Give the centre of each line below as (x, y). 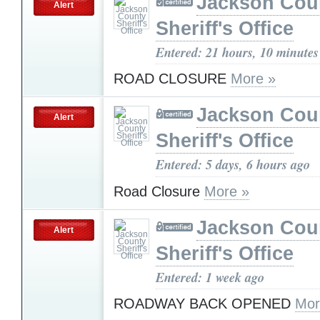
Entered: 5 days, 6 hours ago (233, 165)
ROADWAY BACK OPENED (204, 304)
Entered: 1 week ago (210, 277)
